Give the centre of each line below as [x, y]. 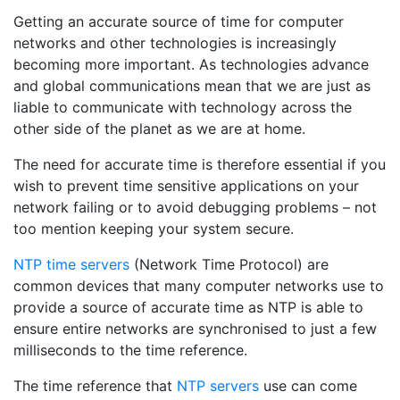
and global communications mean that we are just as [192, 86]
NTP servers [218, 386]
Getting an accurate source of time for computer [179, 21]
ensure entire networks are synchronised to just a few [195, 329]
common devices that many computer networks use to [199, 286]
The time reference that [95, 386]
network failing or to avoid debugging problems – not [195, 207]
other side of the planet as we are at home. [159, 129]
